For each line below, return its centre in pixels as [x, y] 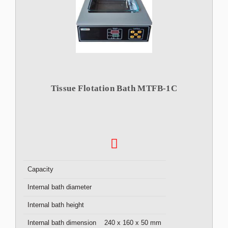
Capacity [40, 169]
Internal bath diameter [60, 187]
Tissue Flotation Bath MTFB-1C [114, 88]
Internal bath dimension [62, 223]
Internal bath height [56, 205]
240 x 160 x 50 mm [133, 223]
